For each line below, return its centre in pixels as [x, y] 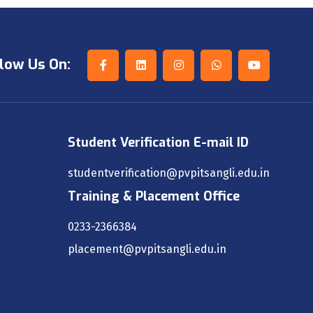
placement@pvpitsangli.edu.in [147, 249]
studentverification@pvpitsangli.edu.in [169, 173]
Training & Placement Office [154, 196]
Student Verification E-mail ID [158, 142]
